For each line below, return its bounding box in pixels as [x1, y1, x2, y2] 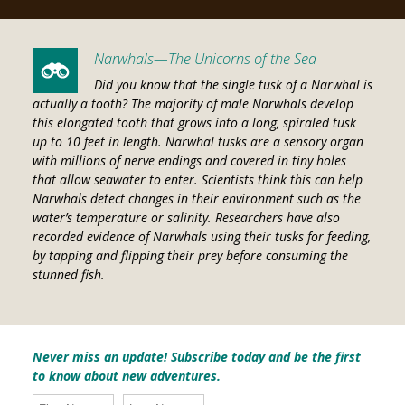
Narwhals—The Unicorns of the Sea [93, 49, 316, 70]
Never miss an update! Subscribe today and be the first [32, 348, 361, 366]
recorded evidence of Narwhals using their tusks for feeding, [32, 228, 371, 246]
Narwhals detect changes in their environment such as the [32, 190, 361, 208]
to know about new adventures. [32, 367, 221, 385]
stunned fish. [32, 266, 105, 284]
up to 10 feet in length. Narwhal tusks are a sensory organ [32, 133, 363, 151]
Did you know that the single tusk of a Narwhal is [93, 76, 372, 94]
